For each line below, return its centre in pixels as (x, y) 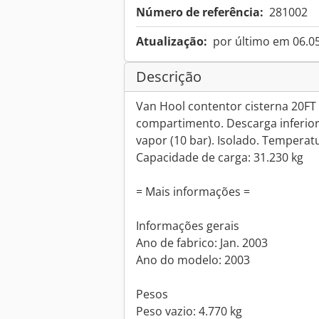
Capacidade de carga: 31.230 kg (220, 158)
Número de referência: (200, 12)
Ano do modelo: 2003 (193, 260)
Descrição (169, 77)
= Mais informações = (193, 192)
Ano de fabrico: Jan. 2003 (202, 243)
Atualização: (172, 42)
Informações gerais (188, 226)
